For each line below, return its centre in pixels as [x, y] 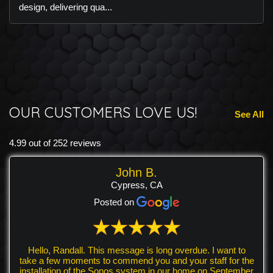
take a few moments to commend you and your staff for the [136, 261]
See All [249, 115]
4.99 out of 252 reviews [55, 143]
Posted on [115, 202]
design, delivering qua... [66, 7]
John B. [136, 173]
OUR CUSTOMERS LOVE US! [103, 112]
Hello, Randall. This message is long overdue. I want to [58, 250]
